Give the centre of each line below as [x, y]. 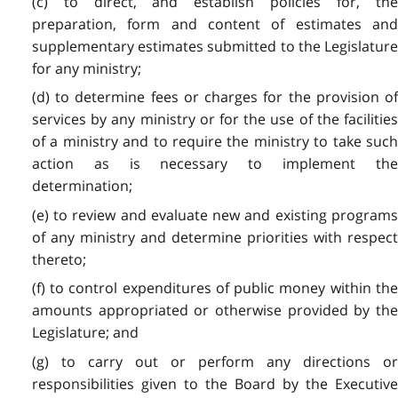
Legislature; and [85, 333]
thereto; [59, 259]
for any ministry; [86, 69]
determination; [82, 186]
